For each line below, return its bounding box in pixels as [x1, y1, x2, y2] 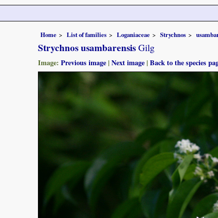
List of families [67, 30, 107, 39]
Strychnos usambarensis [38, 40, 136, 54]
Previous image [61, 57, 106, 68]
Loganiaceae [117, 30, 150, 39]
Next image [111, 57, 145, 68]
